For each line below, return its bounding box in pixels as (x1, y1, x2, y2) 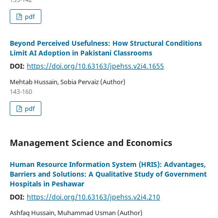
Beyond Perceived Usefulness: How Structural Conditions (9, 38, 202, 48)
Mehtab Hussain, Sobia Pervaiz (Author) (9, 77, 126, 87)
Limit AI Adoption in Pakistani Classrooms (9, 48, 152, 58)
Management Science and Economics (9, 137, 172, 149)
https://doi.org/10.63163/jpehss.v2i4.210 (26, 192, 160, 202)
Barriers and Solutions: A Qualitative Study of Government (9, 169, 207, 179)
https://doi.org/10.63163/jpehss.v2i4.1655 (26, 61, 164, 71)
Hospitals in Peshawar (9, 179, 84, 189)
